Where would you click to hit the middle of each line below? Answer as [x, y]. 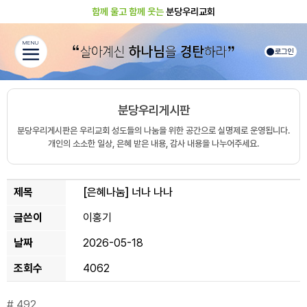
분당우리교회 [189, 11]
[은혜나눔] [106, 192]
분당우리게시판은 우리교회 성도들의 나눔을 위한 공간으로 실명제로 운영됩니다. [153, 130]
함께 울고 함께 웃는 [128, 11]
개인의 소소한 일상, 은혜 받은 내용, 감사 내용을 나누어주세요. [153, 143]
